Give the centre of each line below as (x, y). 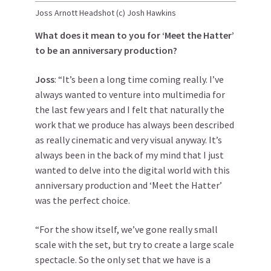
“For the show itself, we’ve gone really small (126, 229)
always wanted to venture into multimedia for (130, 94)
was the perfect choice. (83, 200)
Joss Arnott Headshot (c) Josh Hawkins (106, 12)
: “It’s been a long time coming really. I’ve (139, 79)
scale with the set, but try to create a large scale (135, 244)
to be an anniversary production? (106, 50)
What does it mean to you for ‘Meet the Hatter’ (135, 35)
